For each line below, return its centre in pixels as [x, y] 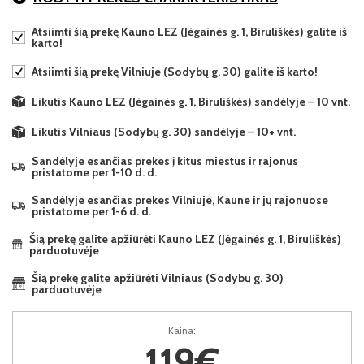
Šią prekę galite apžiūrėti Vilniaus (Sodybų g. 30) [157, 277]
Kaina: [182, 330]
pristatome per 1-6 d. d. [91, 211]
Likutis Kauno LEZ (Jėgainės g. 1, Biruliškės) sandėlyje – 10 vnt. [191, 101]
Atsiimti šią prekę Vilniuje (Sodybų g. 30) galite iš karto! [175, 71]
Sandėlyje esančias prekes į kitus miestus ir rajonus [165, 160]
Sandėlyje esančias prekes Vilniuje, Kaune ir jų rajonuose [180, 199]
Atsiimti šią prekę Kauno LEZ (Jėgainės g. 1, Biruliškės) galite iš [189, 32]
